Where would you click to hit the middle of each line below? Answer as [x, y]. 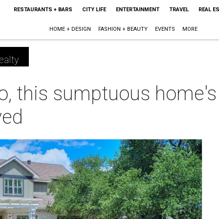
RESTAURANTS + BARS [43, 10]
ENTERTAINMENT [137, 10]
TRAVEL [179, 10]
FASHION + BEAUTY [123, 29]
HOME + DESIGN [70, 29]
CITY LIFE [94, 10]
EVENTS [165, 29]
